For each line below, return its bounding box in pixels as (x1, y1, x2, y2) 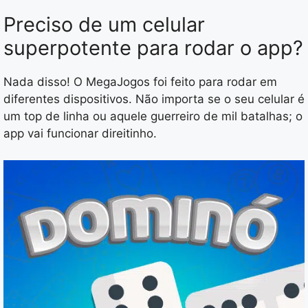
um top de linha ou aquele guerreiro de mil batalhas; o (3, 109, 302, 124)
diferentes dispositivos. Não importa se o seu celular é (3, 92, 305, 107)
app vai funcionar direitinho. (3, 126, 157, 141)
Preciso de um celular (3, 12, 205, 37)
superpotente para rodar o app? (3, 36, 303, 60)
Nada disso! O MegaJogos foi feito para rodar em (3, 75, 277, 89)
